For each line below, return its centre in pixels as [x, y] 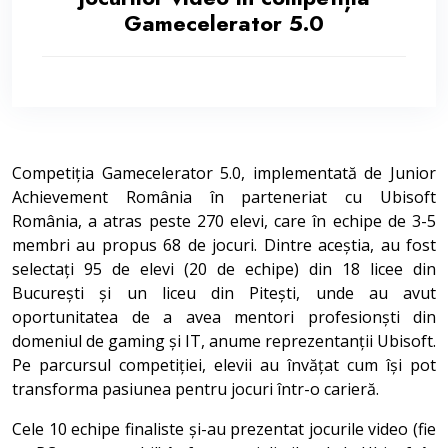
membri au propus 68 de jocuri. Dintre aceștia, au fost [224, 244]
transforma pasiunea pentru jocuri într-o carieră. [195, 388]
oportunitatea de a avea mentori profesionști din [224, 316]
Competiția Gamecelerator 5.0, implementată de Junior [224, 172]
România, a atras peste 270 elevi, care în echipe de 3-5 [224, 220]
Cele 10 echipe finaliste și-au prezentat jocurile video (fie [224, 428]
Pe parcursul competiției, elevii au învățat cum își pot [224, 364]
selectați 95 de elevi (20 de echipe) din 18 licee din [224, 268]
